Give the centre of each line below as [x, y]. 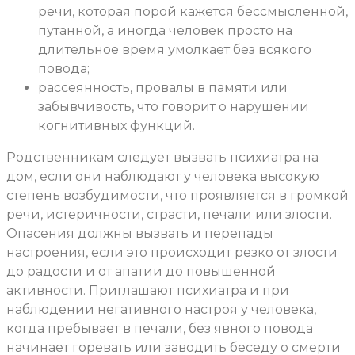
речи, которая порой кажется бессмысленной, [193, 12]
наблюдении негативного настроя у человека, [161, 310]
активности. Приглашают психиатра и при [148, 291]
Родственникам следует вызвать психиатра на [162, 158]
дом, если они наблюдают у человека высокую [163, 177]
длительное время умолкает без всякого [175, 50]
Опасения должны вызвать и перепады [140, 234]
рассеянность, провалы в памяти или [163, 88]
